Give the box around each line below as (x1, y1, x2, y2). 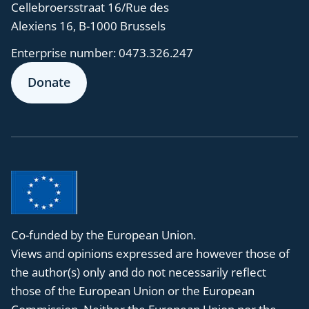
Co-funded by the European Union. (11, 227, 196, 243)
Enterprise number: (11, 45, 119, 61)
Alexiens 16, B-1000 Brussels (11, 18, 166, 34)
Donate (28, 74, 70, 91)
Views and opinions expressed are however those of (11, 246, 290, 262)
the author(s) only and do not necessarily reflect (11, 264, 266, 281)
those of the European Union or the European (11, 283, 255, 299)
